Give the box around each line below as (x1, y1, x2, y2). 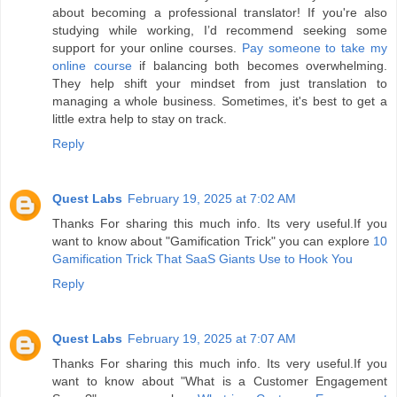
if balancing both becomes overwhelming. (131, 58, 387, 74)
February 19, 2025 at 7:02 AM (128, 191, 296, 206)
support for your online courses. (52, 41, 242, 56)
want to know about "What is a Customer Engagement (52, 374, 387, 389)
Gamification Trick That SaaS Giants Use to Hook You (52, 252, 353, 267)
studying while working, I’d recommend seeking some (52, 23, 387, 38)
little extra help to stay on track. (52, 112, 227, 127)
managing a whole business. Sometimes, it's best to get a (52, 94, 387, 109)
